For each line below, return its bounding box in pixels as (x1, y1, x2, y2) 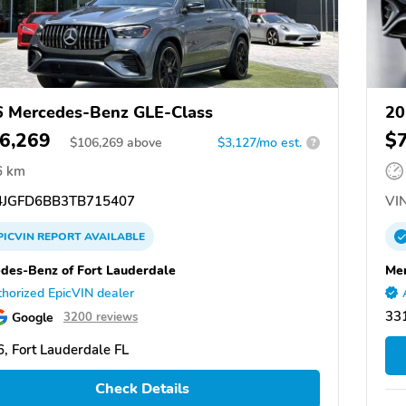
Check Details (94, 379, 189, 400)
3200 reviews (63, 308, 138, 325)
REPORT (37, 228, 82, 244)
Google (12, 307, 53, 326)
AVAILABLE (82, 228, 145, 244)
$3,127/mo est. (217, 133, 302, 151)
